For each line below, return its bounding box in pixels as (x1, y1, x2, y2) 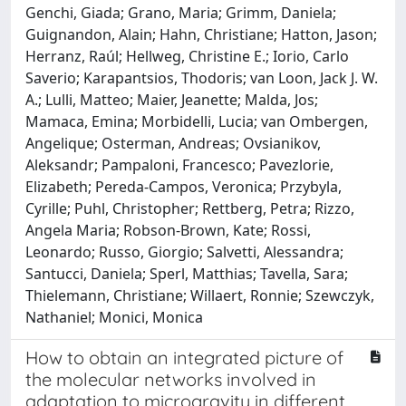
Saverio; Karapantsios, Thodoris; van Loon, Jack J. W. (25, 68, 378, 88)
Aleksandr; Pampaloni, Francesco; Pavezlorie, (25, 155, 333, 175)
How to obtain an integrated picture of (25, 346, 343, 369)
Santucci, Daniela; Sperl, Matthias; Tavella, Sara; (25, 264, 348, 284)
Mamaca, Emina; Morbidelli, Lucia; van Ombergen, (25, 111, 368, 131)
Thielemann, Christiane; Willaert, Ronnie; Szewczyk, (25, 285, 374, 305)
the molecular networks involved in (25, 368, 316, 391)
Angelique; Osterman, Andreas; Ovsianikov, (25, 133, 321, 153)
